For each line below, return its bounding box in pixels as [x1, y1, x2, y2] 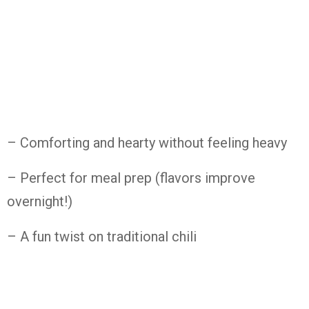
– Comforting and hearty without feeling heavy [7, 134, 287, 151]
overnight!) [7, 193, 72, 210]
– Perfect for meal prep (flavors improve [7, 170, 255, 186]
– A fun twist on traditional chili [7, 228, 197, 245]
